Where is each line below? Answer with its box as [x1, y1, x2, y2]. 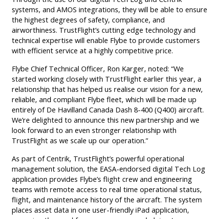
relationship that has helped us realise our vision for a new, [12, 85, 203, 94]
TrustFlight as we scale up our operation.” [12, 136, 148, 146]
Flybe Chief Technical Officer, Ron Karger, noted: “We [12, 64, 184, 74]
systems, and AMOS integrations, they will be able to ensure [12, 5, 207, 15]
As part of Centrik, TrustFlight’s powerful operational [12, 154, 184, 164]
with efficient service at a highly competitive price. [12, 46, 173, 56]
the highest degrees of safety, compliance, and [12, 15, 165, 25]
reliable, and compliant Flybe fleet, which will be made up [12, 95, 197, 105]
